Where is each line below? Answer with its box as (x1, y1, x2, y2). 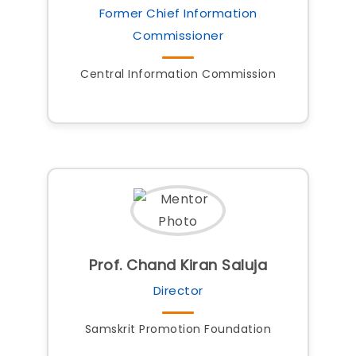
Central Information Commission (80, 66, 276, 82)
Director (153, 282, 203, 299)
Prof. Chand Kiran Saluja (89, 255, 267, 275)
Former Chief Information (99, 5, 257, 21)
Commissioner (133, 27, 223, 44)
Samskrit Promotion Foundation (84, 321, 272, 337)
